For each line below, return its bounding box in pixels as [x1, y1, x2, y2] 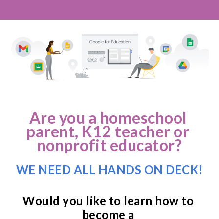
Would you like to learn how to [22, 194, 194, 208]
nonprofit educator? [37, 135, 182, 154]
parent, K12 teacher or [26, 122, 190, 141]
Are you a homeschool [29, 108, 187, 127]
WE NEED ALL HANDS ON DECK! [16, 162, 203, 176]
